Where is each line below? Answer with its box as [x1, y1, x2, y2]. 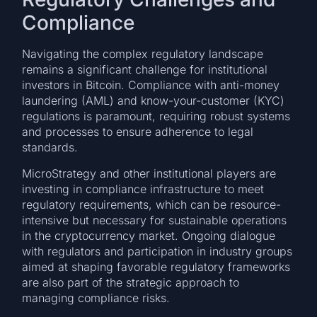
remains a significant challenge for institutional [22, 62, 268, 77]
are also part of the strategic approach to [22, 275, 240, 289]
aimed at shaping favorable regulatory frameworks [22, 259, 291, 274]
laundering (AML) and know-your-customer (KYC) [22, 93, 285, 108]
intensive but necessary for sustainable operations [22, 212, 287, 227]
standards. [22, 140, 79, 155]
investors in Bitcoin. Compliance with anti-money [22, 78, 280, 93]
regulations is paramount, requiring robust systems [22, 109, 291, 124]
